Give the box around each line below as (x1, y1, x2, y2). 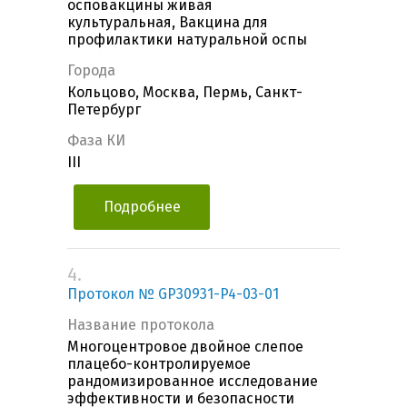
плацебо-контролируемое (67, 355, 251, 373)
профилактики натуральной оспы (67, 31, 307, 49)
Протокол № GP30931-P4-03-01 (67, 285, 279, 303)
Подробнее (103, 198, 181, 216)
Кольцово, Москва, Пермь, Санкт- (67, 84, 303, 102)
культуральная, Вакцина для (67, 14, 268, 32)
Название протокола (67, 316, 214, 334)
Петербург (67, 101, 141, 119)
